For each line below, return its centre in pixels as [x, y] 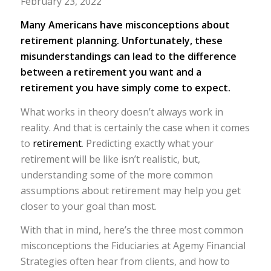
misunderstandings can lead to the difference [128, 57]
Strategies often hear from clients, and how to [125, 262]
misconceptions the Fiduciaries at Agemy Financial [133, 246]
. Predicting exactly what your [147, 143]
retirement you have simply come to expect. [126, 88]
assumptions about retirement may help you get [130, 190]
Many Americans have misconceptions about [125, 25]
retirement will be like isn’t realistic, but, [110, 159]
